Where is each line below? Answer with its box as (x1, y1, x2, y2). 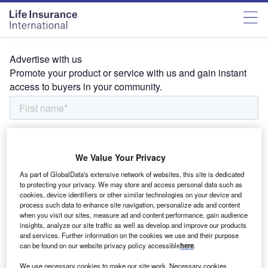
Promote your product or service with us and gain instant (10, 66, 246, 80)
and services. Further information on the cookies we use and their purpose (20, 230, 239, 240)
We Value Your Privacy (75, 151, 166, 163)
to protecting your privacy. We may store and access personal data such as (20, 179, 243, 189)
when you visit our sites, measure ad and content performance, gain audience (20, 210, 248, 220)
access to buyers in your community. (10, 80, 162, 93)
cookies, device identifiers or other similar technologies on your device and (20, 190, 242, 199)
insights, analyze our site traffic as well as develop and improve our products (20, 220, 247, 230)
